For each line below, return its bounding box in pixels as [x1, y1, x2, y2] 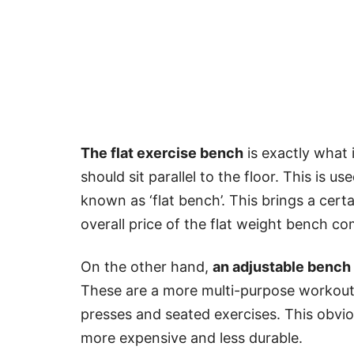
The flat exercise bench [81, 145, 243, 162]
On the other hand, [81, 258, 213, 276]
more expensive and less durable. [81, 330, 303, 347]
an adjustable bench [213, 258, 351, 276]
